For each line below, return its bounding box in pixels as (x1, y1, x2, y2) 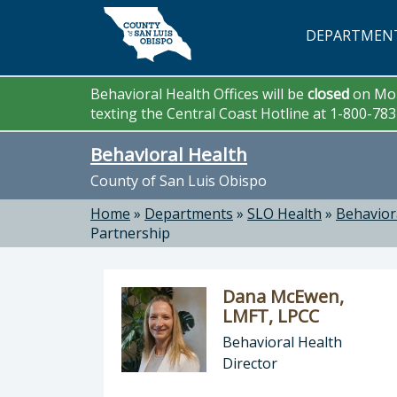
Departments (144, 204, 233, 223)
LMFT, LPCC (222, 304, 319, 328)
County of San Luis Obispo (90, 171, 267, 191)
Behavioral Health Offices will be (90, 84, 307, 104)
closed (307, 84, 353, 104)
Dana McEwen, (222, 284, 344, 308)
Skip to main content (19, 11, 158, 30)
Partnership (90, 223, 170, 243)
